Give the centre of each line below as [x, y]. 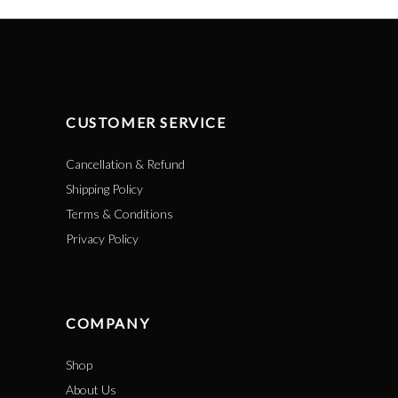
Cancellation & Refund [125, 164]
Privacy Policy [102, 239]
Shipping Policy [104, 189]
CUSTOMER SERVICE [146, 122]
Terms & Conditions [119, 214]
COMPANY [108, 323]
